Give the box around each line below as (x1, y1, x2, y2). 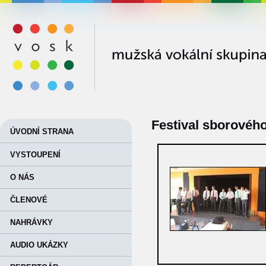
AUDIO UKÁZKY (10, 240, 68, 249)
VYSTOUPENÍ (10, 150, 61, 159)
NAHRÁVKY (10, 218, 53, 227)
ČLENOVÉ (10, 195, 47, 204)
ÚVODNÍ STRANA (10, 127, 74, 136)
